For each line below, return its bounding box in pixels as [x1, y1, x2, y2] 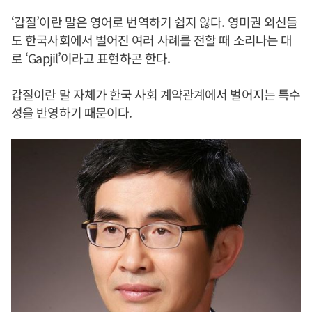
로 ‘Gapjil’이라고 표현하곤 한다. [11, 49, 171, 67]
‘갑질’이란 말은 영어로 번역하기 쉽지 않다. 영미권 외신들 [11, 13, 298, 31]
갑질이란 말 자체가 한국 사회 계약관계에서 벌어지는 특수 [11, 85, 301, 103]
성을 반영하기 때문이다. [11, 103, 132, 121]
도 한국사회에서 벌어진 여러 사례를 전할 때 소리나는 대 [11, 31, 292, 49]
